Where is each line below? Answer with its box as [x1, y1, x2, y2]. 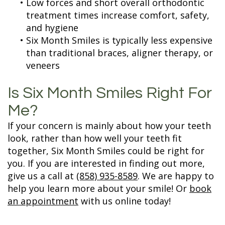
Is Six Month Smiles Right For [8, 85, 212, 101]
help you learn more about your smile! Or [8, 182, 189, 194]
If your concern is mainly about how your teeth [8, 120, 211, 132]
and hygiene [26, 22, 78, 34]
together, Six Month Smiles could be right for [8, 145, 204, 157]
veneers [26, 59, 60, 71]
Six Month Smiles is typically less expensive [26, 34, 212, 46]
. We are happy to [138, 170, 214, 182]
